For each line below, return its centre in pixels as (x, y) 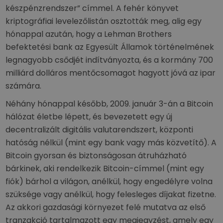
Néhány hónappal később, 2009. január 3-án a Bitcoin (110, 104)
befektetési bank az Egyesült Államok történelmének (110, 47)
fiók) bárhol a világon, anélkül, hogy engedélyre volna (109, 181)
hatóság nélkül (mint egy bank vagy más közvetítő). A (111, 143)
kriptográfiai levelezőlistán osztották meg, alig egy (104, 21)
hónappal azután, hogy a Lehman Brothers (89, 34)
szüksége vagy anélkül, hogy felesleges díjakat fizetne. (111, 194)
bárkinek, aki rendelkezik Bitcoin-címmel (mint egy (105, 168)
